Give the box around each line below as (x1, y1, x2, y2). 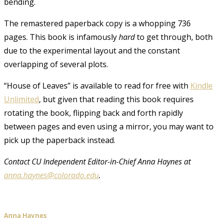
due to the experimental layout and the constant (4, 45, 180, 56)
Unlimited (4, 93, 39, 105)
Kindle (190, 80, 213, 91)
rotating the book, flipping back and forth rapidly (4, 107, 183, 118)
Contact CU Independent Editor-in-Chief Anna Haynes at (4, 156, 191, 167)
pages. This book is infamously (4, 31, 119, 42)
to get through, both (135, 31, 213, 42)
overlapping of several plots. (4, 58, 108, 70)
